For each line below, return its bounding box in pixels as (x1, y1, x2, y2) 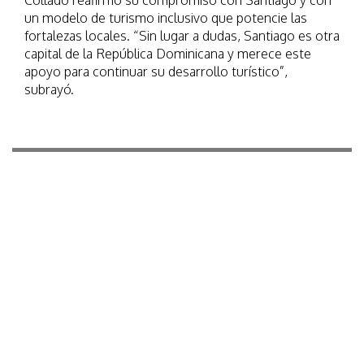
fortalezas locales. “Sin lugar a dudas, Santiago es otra (24, 28, 340, 45)
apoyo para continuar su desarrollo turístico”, (24, 63, 288, 80)
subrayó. (24, 81, 74, 98)
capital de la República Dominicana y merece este (24, 45, 311, 63)
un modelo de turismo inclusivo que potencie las (24, 10, 307, 27)
